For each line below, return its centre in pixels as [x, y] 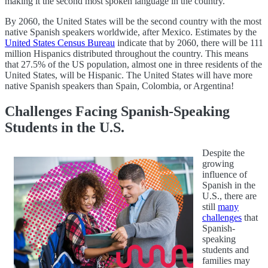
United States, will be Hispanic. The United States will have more [129, 75]
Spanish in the [229, 185]
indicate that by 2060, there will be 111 [189, 43]
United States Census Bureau [60, 43]
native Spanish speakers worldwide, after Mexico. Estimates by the [131, 32]
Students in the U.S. [65, 127]
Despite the [223, 153]
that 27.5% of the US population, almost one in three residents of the [133, 65]
